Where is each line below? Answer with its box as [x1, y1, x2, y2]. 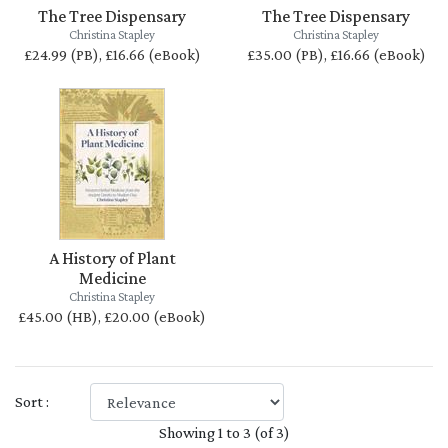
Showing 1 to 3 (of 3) [158, 424, 290, 441]
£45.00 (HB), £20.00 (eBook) [18, 308, 206, 325]
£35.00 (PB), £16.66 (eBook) [246, 46, 426, 63]
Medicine [78, 268, 146, 288]
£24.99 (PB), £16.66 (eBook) [23, 46, 201, 63]
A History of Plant [48, 248, 176, 268]
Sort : [15, 393, 49, 410]
